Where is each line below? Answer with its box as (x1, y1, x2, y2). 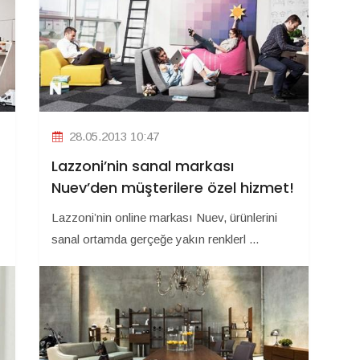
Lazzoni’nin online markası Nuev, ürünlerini (51, 211, 277, 225)
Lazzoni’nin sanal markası (51, 156, 234, 177)
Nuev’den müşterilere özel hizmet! (51, 178, 294, 198)
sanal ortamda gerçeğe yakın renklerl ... (51, 232, 259, 247)
